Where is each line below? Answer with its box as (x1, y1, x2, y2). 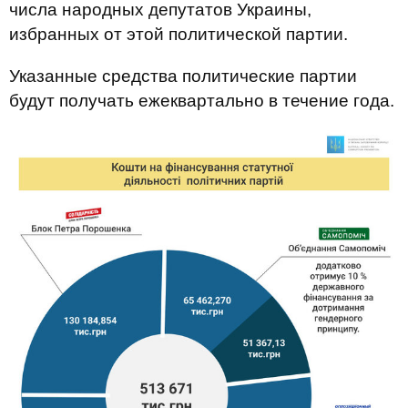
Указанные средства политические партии (9, 66, 357, 86)
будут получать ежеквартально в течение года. (9, 91, 394, 110)
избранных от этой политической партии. (9, 25, 348, 44)
